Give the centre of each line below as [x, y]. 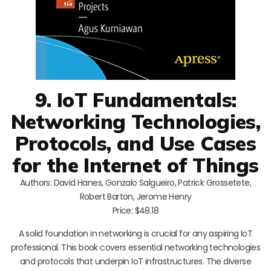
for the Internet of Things [135, 165]
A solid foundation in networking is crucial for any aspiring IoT [135, 233]
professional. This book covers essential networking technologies [135, 247]
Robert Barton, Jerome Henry [135, 196]
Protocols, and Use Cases [135, 143]
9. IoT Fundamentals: [135, 99]
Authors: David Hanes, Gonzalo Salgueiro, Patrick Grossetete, [135, 182]
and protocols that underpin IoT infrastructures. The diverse [135, 261]
